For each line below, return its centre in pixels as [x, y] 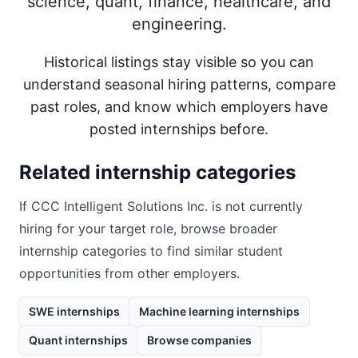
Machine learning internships [219, 311]
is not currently [255, 206]
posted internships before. [179, 129]
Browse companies [199, 340]
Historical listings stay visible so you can [179, 62]
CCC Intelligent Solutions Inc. [119, 206]
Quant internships [78, 340]
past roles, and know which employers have [179, 107]
